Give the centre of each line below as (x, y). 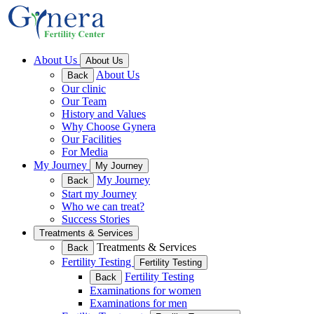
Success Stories (96, 219)
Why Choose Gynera (109, 127)
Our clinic (84, 89)
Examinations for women (145, 291)
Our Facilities (91, 139)
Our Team (84, 101)
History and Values (104, 114)
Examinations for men (138, 303)
